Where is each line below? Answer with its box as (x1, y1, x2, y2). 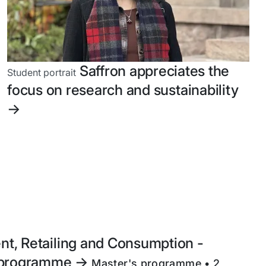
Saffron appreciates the (76, 62, 230, 80)
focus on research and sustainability (7, 81, 239, 99)
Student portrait (7, 66, 76, 78)
